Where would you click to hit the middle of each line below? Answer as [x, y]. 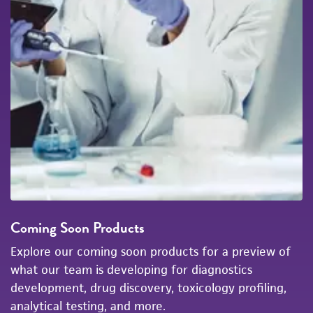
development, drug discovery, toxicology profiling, [148, 287]
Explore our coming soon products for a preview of [151, 251]
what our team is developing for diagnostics [131, 269]
